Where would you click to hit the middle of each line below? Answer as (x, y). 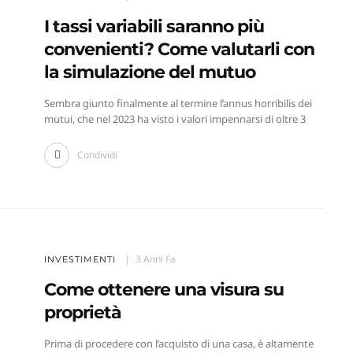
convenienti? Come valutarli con (179, 50)
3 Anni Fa (155, 259)
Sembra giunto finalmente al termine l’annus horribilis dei (178, 104)
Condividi (97, 155)
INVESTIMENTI (80, 260)
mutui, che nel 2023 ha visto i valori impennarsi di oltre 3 (175, 119)
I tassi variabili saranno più (154, 27)
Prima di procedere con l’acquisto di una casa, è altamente (178, 344)
